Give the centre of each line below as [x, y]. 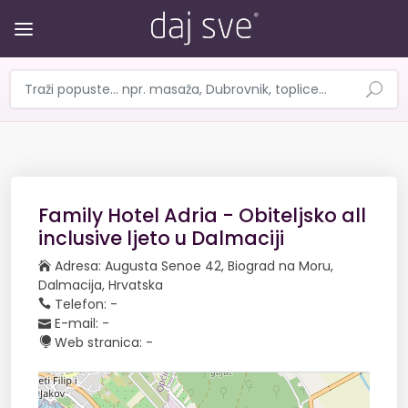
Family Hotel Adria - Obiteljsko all [202, 215]
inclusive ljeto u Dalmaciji [161, 238]
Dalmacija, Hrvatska [101, 285]
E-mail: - [80, 323]
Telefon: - [84, 304]
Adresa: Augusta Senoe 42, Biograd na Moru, [192, 266]
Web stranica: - [102, 342]
